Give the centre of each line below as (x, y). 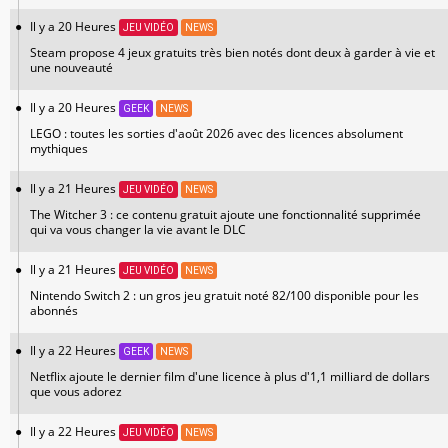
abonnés (54, 310)
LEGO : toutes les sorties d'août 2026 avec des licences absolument (216, 133)
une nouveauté (71, 67)
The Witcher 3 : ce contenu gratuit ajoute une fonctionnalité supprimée (225, 214)
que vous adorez (76, 391)
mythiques (59, 148)
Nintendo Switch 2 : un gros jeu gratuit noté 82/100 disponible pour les (224, 295)
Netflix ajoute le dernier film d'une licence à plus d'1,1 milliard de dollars (230, 376)
